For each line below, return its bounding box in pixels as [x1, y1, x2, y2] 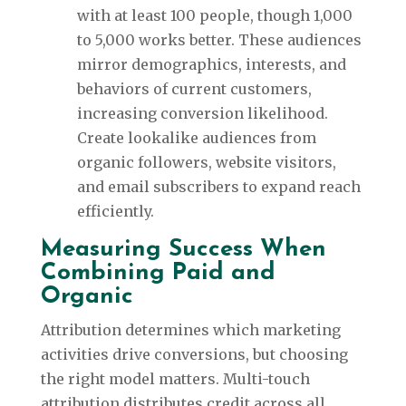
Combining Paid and [40, 261, 275, 286]
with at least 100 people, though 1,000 [76, 6, 353, 25]
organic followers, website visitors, [76, 153, 336, 172]
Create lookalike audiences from [76, 129, 316, 148]
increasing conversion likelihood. [76, 104, 328, 123]
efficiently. [76, 202, 154, 221]
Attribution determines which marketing [40, 321, 341, 340]
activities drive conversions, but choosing [40, 345, 348, 364]
